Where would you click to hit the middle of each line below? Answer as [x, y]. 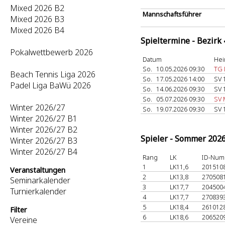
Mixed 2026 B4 [37, 30]
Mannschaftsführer [172, 14]
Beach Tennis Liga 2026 [53, 74]
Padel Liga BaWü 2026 [50, 85]
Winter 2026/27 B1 [44, 119]
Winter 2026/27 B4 [44, 152]
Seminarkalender [40, 180]
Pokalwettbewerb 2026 [51, 52]
